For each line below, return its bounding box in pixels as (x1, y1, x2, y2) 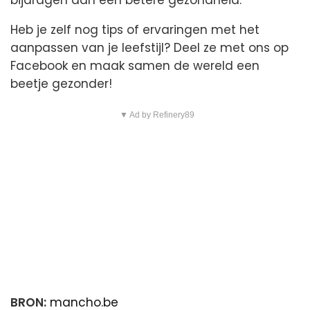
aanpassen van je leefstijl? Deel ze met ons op (10, 39, 289, 56)
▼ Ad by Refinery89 (119, 109, 194, 120)
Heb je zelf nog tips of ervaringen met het (10, 21, 259, 38)
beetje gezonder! (10, 75, 112, 92)
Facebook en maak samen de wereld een (10, 57, 259, 74)
